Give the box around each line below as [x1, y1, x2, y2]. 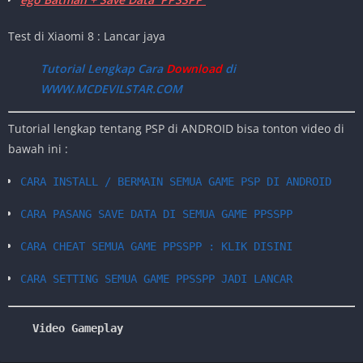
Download [163, 60, 222, 76]
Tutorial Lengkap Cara [41, 60, 163, 76]
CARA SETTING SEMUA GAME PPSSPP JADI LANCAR [20, 271, 293, 285]
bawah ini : [8, 140, 68, 156]
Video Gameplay [32, 321, 123, 335]
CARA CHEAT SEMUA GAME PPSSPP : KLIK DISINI [20, 239, 293, 253]
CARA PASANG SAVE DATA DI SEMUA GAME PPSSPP [20, 207, 293, 220]
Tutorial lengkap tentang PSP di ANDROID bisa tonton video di [8, 120, 344, 136]
